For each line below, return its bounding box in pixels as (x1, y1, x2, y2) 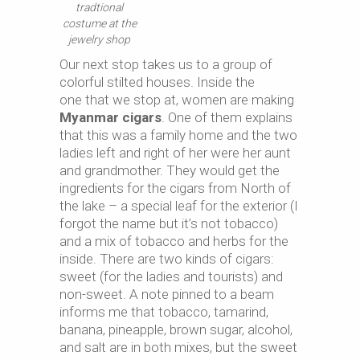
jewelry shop (68, 32, 130, 46)
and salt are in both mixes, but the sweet (59, 338, 297, 355)
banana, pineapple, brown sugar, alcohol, (59, 321, 292, 337)
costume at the (62, 16, 137, 30)
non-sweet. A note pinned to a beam (59, 285, 274, 302)
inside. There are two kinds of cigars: (59, 250, 274, 267)
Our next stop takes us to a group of (59, 55, 272, 72)
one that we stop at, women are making (59, 91, 294, 108)
